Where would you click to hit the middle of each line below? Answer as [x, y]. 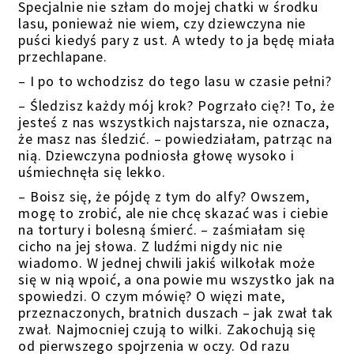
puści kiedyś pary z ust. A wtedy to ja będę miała [177, 40]
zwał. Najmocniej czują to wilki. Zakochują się [167, 329]
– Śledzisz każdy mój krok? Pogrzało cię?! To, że [177, 105]
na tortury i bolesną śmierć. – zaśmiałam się [162, 230]
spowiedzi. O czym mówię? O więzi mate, [152, 296]
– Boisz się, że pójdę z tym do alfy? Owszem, [164, 196]
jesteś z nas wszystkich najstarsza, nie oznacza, [174, 122]
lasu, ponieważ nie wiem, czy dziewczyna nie [162, 23]
